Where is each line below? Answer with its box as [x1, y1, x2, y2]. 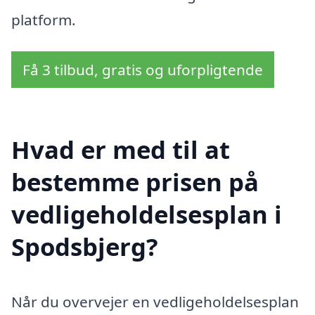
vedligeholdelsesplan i [11, 197, 282, 231]
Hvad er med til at [11, 132, 230, 166]
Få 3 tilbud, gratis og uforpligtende [22, 60, 263, 80]
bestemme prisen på [11, 165, 259, 198]
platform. [11, 9, 76, 30]
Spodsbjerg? [11, 229, 158, 263]
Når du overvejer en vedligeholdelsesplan [11, 291, 299, 311]
